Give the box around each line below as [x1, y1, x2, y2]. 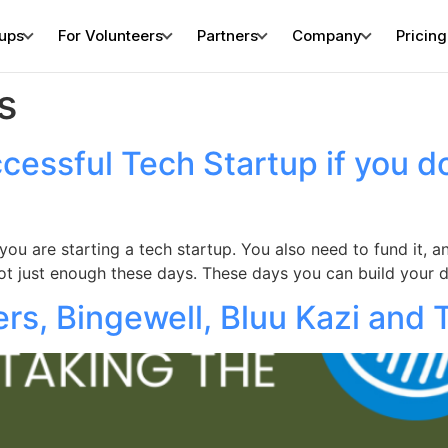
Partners [196, 26, 258, 45]
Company [291, 26, 362, 45]
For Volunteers [57, 26, 163, 45]
